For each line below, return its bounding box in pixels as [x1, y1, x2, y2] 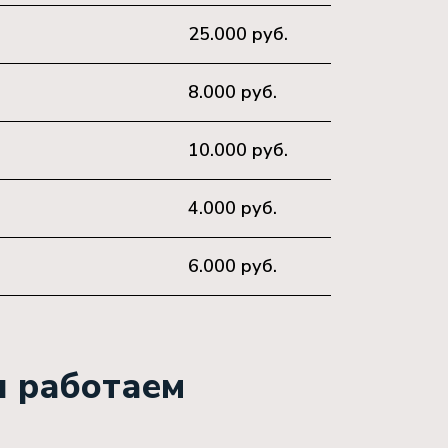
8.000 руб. [188, 80, 277, 104]
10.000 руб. [188, 138, 288, 162]
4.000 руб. [188, 196, 277, 220]
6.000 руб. [188, 254, 277, 278]
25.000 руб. [188, 22, 288, 46]
